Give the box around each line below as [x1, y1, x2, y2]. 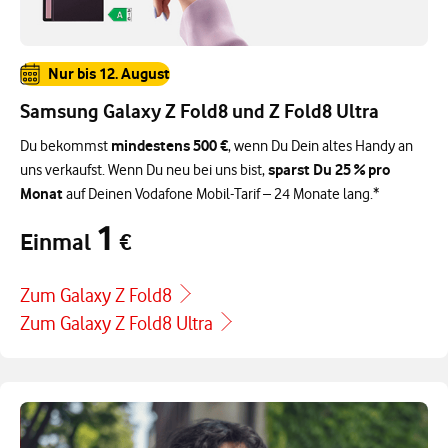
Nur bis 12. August [48, 63, 170, 83]
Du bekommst [20, 136, 111, 155]
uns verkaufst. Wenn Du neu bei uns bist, [20, 160, 268, 179]
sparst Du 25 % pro [268, 159, 390, 179]
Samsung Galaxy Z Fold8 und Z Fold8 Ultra [20, 99, 379, 123]
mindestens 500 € [111, 135, 228, 155]
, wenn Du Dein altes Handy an [228, 136, 413, 155]
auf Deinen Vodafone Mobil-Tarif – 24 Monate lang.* [63, 184, 379, 203]
